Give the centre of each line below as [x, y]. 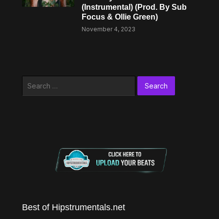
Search [33, 81]
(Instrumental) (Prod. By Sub [134, 7]
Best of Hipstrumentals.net [73, 207]
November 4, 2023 [109, 29]
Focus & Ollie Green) [120, 17]
